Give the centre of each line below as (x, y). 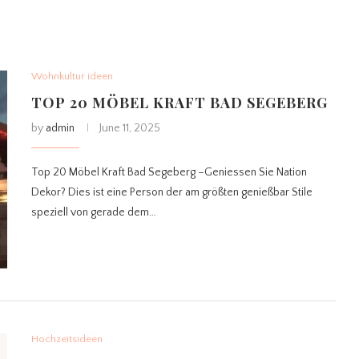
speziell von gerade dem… (94, 213)
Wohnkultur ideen (72, 77)
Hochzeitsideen (67, 339)
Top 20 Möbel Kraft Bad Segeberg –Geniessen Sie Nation (169, 173)
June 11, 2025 (130, 129)
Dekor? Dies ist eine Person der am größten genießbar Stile (172, 193)
